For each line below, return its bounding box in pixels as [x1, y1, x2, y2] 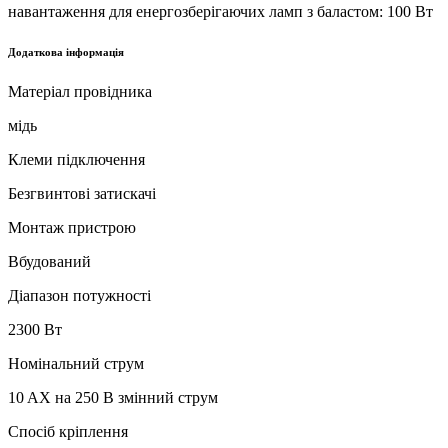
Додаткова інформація [8, 45, 124, 58]
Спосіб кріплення [8, 422, 128, 440]
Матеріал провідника [8, 82, 152, 100]
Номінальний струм [8, 354, 144, 372]
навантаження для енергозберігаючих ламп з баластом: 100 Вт [8, 2, 433, 20]
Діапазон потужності [8, 286, 151, 304]
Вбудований [8, 252, 91, 270]
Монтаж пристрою [8, 218, 136, 236]
